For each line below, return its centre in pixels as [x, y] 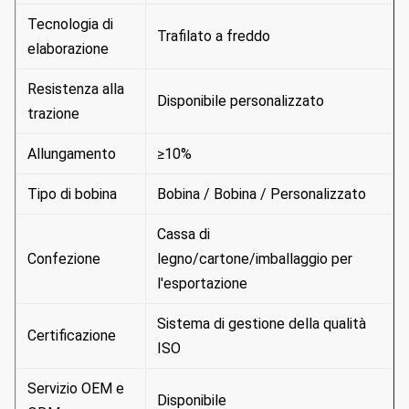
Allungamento [72, 154]
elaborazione [68, 49]
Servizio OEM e [76, 388]
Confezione [64, 259]
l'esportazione [202, 283]
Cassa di [184, 234]
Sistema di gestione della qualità [262, 324]
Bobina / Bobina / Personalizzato [262, 194]
